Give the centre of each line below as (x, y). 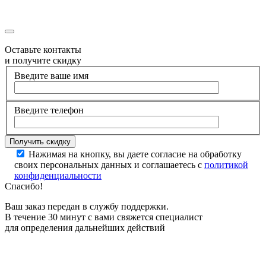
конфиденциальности (58, 176)
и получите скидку (43, 61)
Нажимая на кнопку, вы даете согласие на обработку (135, 154)
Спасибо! (24, 186)
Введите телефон (49, 110)
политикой (226, 165)
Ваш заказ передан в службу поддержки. (87, 207)
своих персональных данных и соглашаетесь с (109, 165)
